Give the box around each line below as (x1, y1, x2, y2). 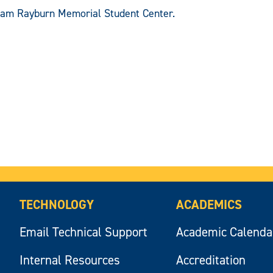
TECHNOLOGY (19, 196, 94, 213)
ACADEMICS (176, 196, 243, 213)
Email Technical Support (19, 223, 148, 241)
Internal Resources (19, 251, 121, 269)
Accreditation (176, 251, 246, 269)
